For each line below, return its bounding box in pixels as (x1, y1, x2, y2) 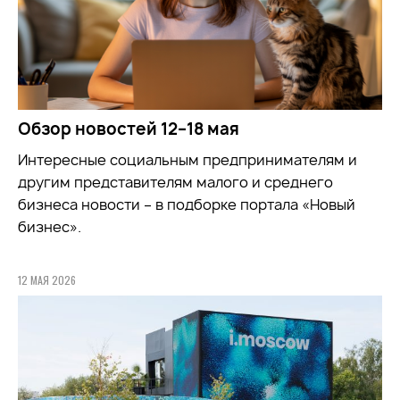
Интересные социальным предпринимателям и (18, 150, 357, 171)
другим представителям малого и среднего (18, 172, 333, 193)
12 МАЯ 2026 (18, 272, 76, 288)
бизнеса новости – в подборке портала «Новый (18, 195, 355, 215)
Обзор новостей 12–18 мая (18, 118, 239, 141)
